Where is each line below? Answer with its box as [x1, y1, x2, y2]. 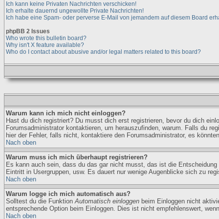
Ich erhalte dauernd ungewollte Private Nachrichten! [6, 7, 144, 14]
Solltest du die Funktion [6, 197, 75, 205]
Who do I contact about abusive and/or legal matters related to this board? [6, 48, 201, 55]
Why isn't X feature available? [6, 42, 84, 48]
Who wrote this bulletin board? [6, 35, 87, 42]
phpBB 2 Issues [6, 28, 50, 35]
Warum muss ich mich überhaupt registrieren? [6, 153, 148, 161]
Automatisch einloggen [75, 197, 139, 205]
